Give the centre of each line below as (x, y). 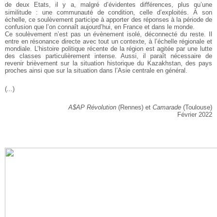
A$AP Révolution (92, 107)
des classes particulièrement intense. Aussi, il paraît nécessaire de (108, 56)
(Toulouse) (197, 107)
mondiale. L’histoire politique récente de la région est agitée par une (101, 48)
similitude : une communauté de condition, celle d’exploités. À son (108, 12)
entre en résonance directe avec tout (57, 41)
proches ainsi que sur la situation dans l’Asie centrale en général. (96, 70)
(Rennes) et (134, 107)
